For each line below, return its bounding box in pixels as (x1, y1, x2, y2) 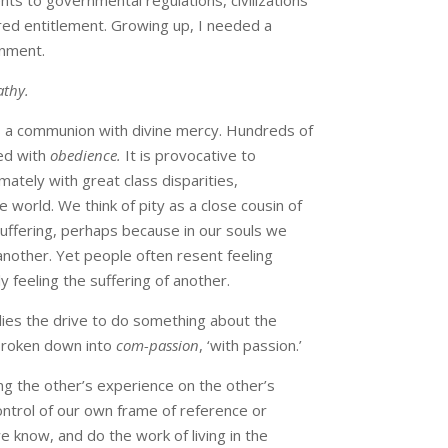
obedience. (49, 145, 125, 166)
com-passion (115, 335, 199, 356)
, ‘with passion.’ (198, 335, 302, 356)
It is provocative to (124, 145, 256, 166)
